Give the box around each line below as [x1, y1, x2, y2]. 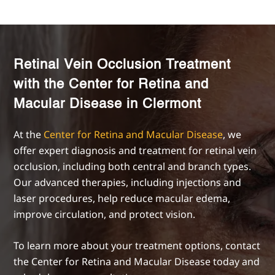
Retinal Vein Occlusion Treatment [14, 58, 231, 72]
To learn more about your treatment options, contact [14, 238, 261, 252]
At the [14, 127, 44, 141]
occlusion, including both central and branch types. [14, 159, 252, 173]
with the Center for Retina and [14, 77, 209, 91]
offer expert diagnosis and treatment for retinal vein [14, 143, 257, 157]
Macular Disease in [14, 97, 143, 111]
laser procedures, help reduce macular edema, [14, 191, 231, 205]
